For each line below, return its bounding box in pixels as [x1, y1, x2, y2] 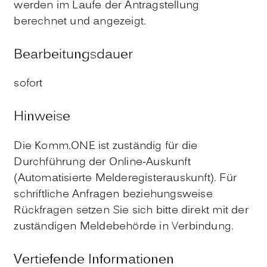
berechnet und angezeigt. [14, 13, 147, 30]
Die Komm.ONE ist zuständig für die [14, 138, 198, 155]
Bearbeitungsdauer [14, 45, 133, 65]
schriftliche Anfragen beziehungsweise [14, 187, 213, 203]
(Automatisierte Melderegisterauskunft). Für [14, 170, 237, 187]
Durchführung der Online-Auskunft [14, 154, 191, 171]
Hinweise [14, 107, 71, 128]
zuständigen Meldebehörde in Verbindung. [14, 219, 234, 235]
